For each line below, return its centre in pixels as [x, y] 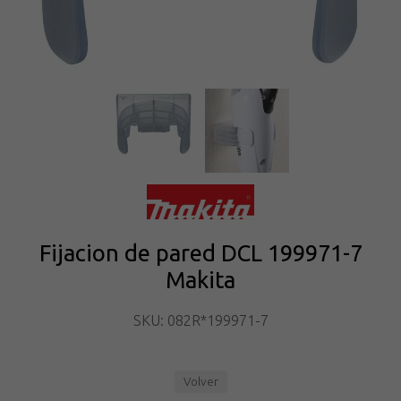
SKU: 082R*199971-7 [200, 321]
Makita [200, 280]
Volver [200, 382]
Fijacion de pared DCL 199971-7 [200, 253]
